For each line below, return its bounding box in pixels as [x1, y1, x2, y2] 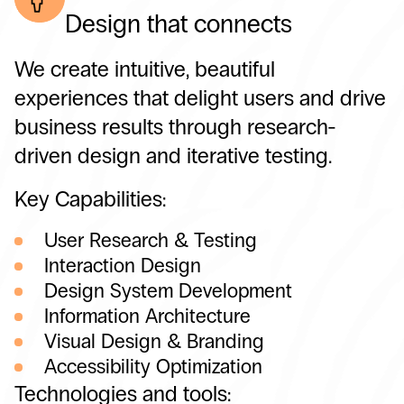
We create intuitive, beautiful [14, 55, 275, 82]
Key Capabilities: [14, 185, 166, 212]
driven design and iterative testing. [14, 142, 332, 169]
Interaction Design [44, 252, 201, 278]
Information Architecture [44, 303, 251, 328]
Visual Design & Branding [44, 328, 264, 353]
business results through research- [14, 113, 336, 140]
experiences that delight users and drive [14, 84, 386, 111]
